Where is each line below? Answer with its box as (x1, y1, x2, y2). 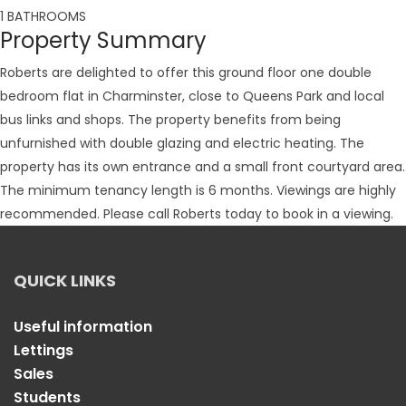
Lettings (14, 340, 73, 361)
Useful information (14, 316, 152, 337)
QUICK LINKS (14, 269, 116, 292)
